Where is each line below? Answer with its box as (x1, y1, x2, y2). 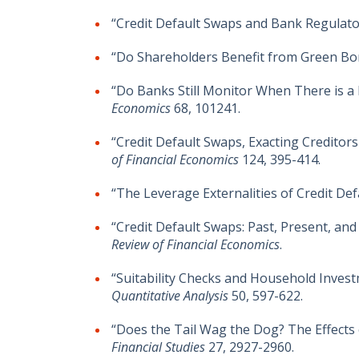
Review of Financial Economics (111, 236, 280, 253)
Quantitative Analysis (111, 287, 228, 305)
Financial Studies (111, 338, 205, 356)
